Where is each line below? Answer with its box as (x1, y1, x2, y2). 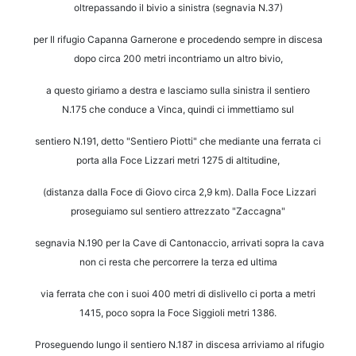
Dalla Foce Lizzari (235, 186, 316, 199)
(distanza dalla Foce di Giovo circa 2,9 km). (42, 186, 236, 199)
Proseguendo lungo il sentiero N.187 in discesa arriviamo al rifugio (34, 339, 324, 351)
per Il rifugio (33, 33, 87, 46)
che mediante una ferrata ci (199, 135, 321, 148)
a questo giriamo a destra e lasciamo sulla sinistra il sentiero (46, 84, 310, 97)
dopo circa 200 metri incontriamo (73, 52, 223, 65)
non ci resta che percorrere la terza (79, 256, 237, 269)
